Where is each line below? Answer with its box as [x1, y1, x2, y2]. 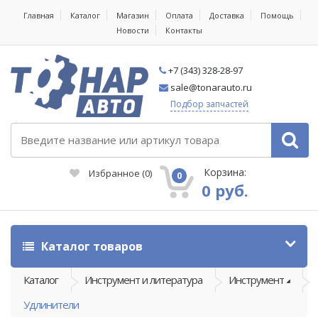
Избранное [87, 166, 142, 180]
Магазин [116, 10, 149, 21]
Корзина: [204, 165, 246, 179]
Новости [116, 25, 149, 35]
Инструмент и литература [84, 272, 202, 287]
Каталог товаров [38, 238, 143, 254]
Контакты [165, 25, 202, 35]
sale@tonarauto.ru [168, 81, 252, 94]
